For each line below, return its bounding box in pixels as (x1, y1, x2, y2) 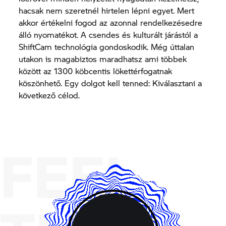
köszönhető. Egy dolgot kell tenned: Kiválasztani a (19, 77, 202, 89)
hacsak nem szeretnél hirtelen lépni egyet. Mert (19, 4, 195, 16)
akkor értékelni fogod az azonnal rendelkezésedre (19, 16, 203, 28)
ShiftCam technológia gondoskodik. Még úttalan (19, 40, 195, 52)
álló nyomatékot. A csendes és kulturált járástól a (19, 28, 198, 40)
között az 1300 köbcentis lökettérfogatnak (19, 65, 173, 77)
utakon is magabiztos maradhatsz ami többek (19, 52, 187, 65)
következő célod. (19, 89, 80, 101)
